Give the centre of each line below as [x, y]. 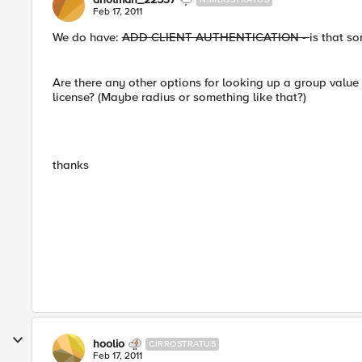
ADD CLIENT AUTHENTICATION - [216, 37]
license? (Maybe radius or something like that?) [179, 97]
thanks [71, 165]
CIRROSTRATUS [182, 344]
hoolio [109, 344]
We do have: [87, 37]
